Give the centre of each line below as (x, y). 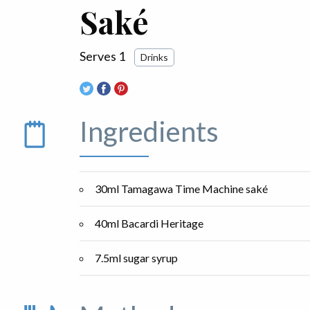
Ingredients (149, 132)
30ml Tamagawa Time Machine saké (181, 189)
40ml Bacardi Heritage (149, 224)
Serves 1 (103, 56)
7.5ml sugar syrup (136, 258)
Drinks (154, 57)
